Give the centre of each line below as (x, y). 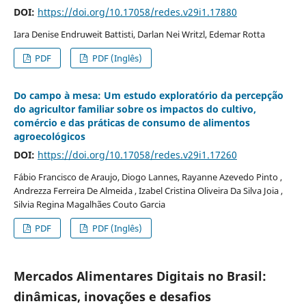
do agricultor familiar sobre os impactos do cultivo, (135, 109)
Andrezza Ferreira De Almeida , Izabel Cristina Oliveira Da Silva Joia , (148, 191)
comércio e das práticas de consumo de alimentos (131, 123)
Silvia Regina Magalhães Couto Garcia (89, 205)
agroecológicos (49, 137)
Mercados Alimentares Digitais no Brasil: (140, 276)
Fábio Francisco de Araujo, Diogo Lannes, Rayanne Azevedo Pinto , (148, 177)
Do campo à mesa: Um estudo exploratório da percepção (148, 96)
